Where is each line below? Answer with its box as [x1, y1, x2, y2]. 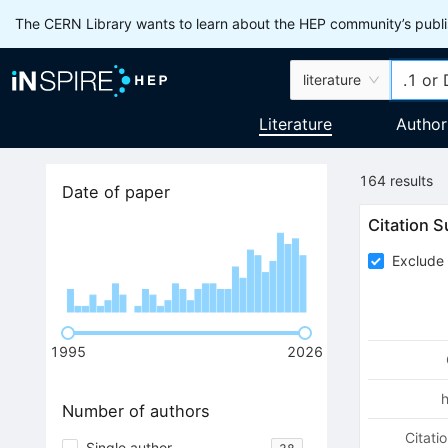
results [390, 171, 434, 189]
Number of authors [61, 401, 210, 422]
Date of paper [61, 182, 170, 203]
